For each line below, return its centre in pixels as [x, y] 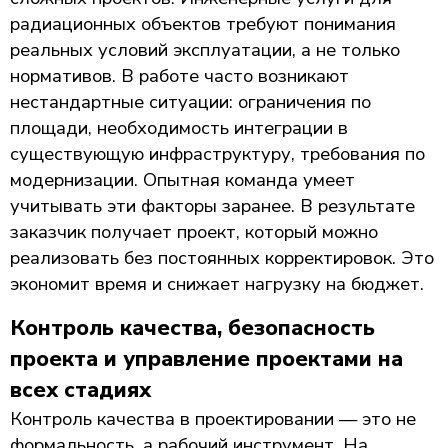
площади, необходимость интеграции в [179, 127]
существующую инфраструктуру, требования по [217, 153]
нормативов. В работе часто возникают [179, 75]
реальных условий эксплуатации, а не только [205, 49]
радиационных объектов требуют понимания [203, 23]
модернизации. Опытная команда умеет [182, 179]
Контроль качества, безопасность [192, 328]
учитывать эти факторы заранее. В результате [212, 205]
